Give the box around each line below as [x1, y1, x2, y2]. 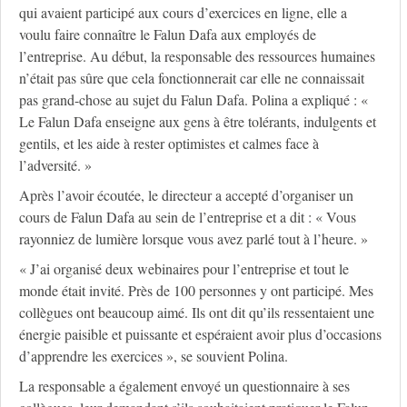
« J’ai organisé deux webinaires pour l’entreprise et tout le [19, 259, 349, 279]
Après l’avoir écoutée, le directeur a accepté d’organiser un [19, 185, 353, 205]
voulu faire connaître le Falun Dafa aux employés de [19, 25, 316, 45]
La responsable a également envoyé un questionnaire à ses [19, 376, 350, 396]
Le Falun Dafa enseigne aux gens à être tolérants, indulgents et [19, 112, 376, 132]
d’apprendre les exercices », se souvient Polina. [19, 346, 288, 366]
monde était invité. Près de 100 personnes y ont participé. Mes [19, 281, 373, 301]
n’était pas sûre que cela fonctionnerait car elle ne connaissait [19, 68, 364, 88]
